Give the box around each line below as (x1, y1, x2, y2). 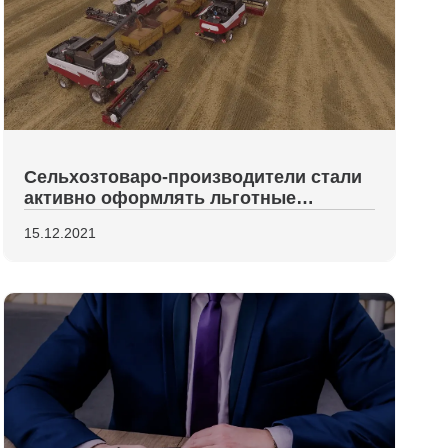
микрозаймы (23, 209, 137, 229)
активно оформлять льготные (23, 188, 296, 208)
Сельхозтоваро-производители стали (23, 167, 362, 187)
